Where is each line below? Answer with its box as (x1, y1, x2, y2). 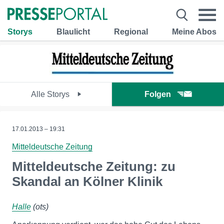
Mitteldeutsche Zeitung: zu (12, 159, 175, 174)
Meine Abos (172, 27, 216, 36)
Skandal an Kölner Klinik (12, 174, 162, 189)
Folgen (144, 90, 171, 98)
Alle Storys (30, 90, 71, 98)
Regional (114, 27, 148, 36)
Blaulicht (56, 27, 90, 36)
